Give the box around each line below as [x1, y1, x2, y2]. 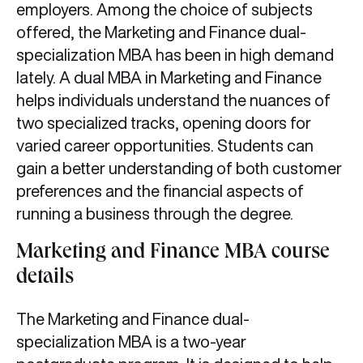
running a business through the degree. [16, 205, 297, 222]
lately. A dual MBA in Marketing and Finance [16, 69, 322, 86]
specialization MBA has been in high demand [16, 46, 334, 63]
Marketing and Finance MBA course [16, 243, 330, 264]
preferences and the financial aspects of [16, 182, 304, 199]
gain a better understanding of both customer [16, 160, 342, 177]
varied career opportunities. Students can [16, 137, 314, 154]
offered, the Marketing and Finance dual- [16, 23, 306, 41]
